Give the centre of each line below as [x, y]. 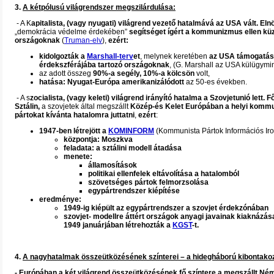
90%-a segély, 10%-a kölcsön [144, 73]
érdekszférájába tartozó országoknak [104, 65]
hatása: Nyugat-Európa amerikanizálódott [112, 82]
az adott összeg [66, 73]
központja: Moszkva [98, 139]
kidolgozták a [63, 56]
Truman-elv [83, 40]
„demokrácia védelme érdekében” [72, 32]
